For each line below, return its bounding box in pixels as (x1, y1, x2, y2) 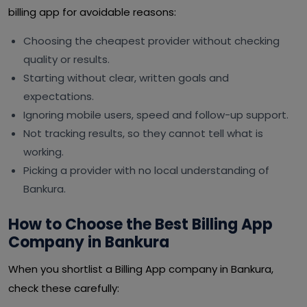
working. (23, 145, 64, 159)
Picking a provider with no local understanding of (23, 163, 269, 177)
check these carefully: (8, 281, 119, 295)
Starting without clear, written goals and (23, 71, 229, 85)
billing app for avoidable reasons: (8, 5, 176, 19)
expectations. (23, 89, 94, 103)
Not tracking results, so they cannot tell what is (23, 126, 263, 140)
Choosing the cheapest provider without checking (23, 34, 280, 48)
